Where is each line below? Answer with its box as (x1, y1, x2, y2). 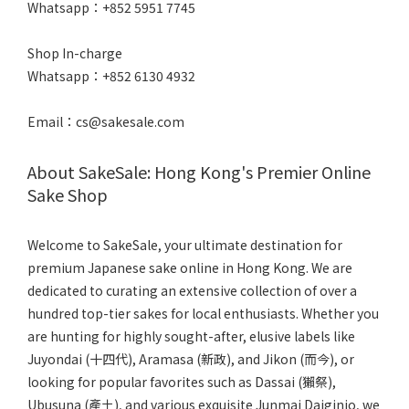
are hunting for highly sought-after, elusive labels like (27, 327, 355, 345)
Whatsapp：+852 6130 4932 (27, 67, 198, 85)
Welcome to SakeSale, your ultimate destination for (27, 236, 342, 254)
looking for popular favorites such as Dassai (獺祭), (27, 372, 336, 391)
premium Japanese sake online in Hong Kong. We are (27, 258, 352, 277)
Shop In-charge (27, 44, 122, 62)
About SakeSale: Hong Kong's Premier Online (27, 160, 371, 184)
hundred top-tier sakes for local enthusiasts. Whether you (27, 304, 379, 322)
